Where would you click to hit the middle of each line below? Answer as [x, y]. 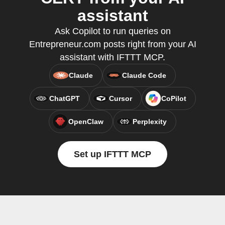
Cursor [120, 98]
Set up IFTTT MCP [113, 154]
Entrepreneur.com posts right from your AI [113, 44]
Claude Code [144, 75]
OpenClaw [86, 122]
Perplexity [150, 122]
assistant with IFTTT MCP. [113, 57]
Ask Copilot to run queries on [113, 31]
